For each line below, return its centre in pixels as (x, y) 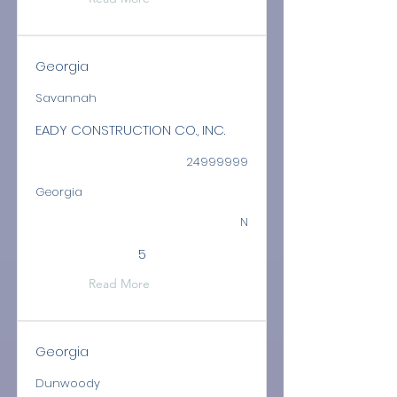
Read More (119, 284)
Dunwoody (68, 383)
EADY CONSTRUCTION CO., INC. (130, 130)
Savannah (66, 98)
